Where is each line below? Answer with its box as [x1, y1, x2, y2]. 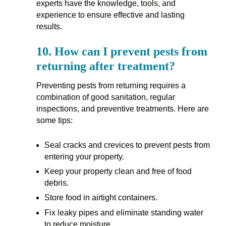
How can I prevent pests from [54, 44, 207, 58]
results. [36, 22, 62, 31]
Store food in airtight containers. [44, 193, 157, 202]
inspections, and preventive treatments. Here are [36, 104, 209, 113]
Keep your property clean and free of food [44, 166, 192, 176]
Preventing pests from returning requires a [36, 81, 186, 90]
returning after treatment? [36, 59, 175, 73]
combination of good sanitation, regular [36, 92, 175, 101]
